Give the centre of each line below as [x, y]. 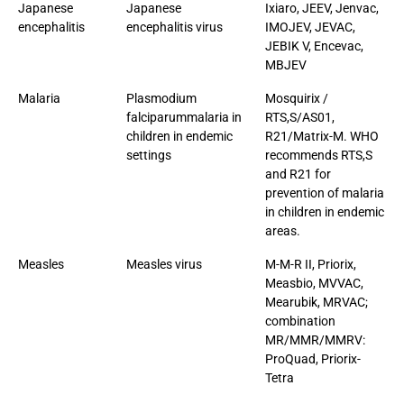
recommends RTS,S [319, 155]
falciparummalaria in [184, 117]
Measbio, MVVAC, [314, 283]
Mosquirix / [297, 98]
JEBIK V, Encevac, [314, 46]
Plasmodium [161, 98]
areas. [283, 230]
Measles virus [164, 264]
